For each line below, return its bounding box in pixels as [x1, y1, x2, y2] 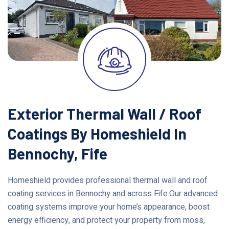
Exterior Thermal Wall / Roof [8, 104, 201, 123]
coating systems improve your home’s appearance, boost [8, 200, 210, 213]
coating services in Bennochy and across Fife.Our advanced [8, 187, 218, 200]
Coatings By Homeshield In [8, 124, 187, 143]
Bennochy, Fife [8, 144, 107, 163]
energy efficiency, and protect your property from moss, [8, 214, 205, 226]
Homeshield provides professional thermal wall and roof [8, 174, 208, 187]
